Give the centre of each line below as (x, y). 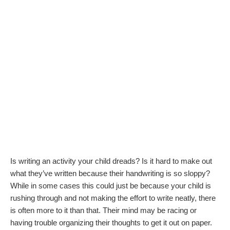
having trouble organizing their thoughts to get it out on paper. (111, 222)
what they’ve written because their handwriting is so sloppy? (110, 173)
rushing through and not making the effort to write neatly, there (113, 198)
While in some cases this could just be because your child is (111, 185)
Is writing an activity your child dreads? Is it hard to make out (111, 161)
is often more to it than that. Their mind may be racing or (103, 210)
